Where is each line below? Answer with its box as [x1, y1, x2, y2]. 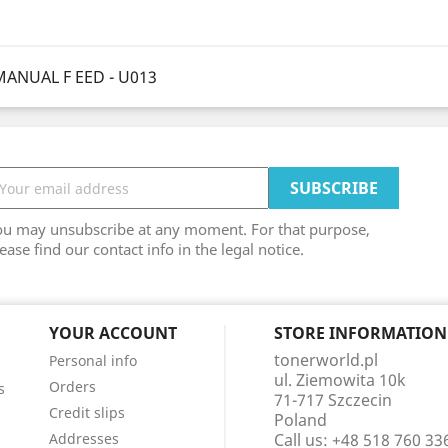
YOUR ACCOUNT [48, 322, 177, 344]
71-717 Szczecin [273, 389, 392, 411]
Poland [273, 409, 327, 431]
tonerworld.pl [273, 349, 378, 371]
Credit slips [48, 403, 125, 422]
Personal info [48, 351, 137, 370]
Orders [48, 377, 96, 396]
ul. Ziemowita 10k [273, 369, 406, 391]
